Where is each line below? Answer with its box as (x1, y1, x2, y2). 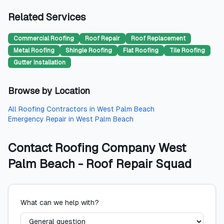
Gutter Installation (13, 59, 65, 66)
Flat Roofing (123, 47, 158, 54)
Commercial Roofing (13, 35, 74, 42)
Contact (8, 141, 55, 154)
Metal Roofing (13, 47, 54, 54)
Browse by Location (8, 85, 90, 96)
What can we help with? (20, 198, 99, 206)
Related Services (8, 11, 86, 22)
